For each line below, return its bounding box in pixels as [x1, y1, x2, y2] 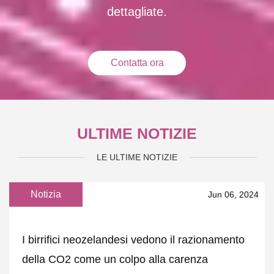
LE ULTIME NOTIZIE [97, 152, 177, 163]
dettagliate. [107, 5, 167, 19]
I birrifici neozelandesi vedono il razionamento [21, 234, 245, 246]
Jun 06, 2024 [208, 189, 259, 199]
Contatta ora [110, 57, 164, 68]
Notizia [31, 189, 61, 200]
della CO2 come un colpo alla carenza [21, 253, 208, 266]
